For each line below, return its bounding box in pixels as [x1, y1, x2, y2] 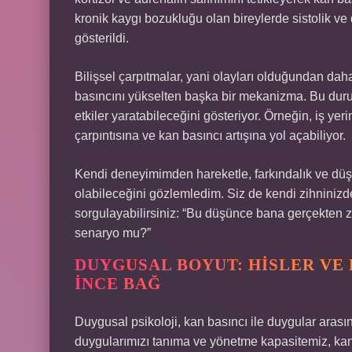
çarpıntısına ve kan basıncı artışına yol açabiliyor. [75, 129, 346, 142]
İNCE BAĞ [75, 274, 161, 293]
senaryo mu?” [75, 226, 151, 240]
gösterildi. [75, 31, 129, 45]
